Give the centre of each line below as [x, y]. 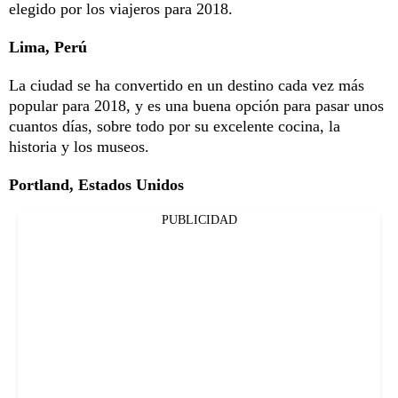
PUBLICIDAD [199, 219]
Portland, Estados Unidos [96, 184]
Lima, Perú [48, 47]
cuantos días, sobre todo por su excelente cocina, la [175, 126]
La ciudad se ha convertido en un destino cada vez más [187, 85]
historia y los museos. [79, 146]
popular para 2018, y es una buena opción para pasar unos [196, 105]
